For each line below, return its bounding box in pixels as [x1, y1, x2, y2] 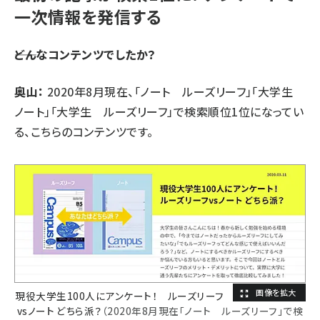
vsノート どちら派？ [16, 303, 102, 318]
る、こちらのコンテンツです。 [14, 122, 154, 140]
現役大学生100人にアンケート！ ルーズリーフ [15, 288, 224, 303]
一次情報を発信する [14, 4, 162, 29]
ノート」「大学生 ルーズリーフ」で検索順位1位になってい [14, 102, 304, 120]
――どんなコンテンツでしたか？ [14, 45, 156, 63]
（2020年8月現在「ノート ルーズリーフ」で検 [101, 303, 304, 318]
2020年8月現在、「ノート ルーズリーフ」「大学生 [44, 82, 305, 100]
